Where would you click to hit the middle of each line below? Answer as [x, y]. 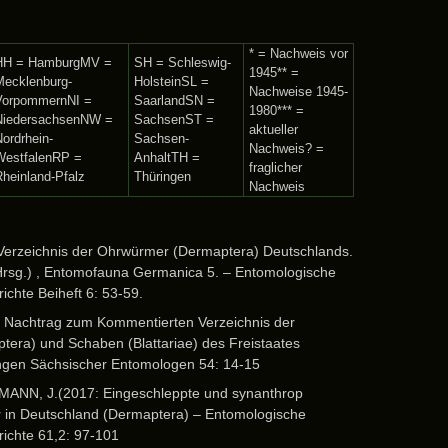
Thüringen [162, 176]
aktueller [273, 129]
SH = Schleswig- [182, 62]
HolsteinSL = [171, 81]
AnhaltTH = [167, 157]
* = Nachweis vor [298, 53]
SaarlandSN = [174, 100]
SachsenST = [174, 119]
